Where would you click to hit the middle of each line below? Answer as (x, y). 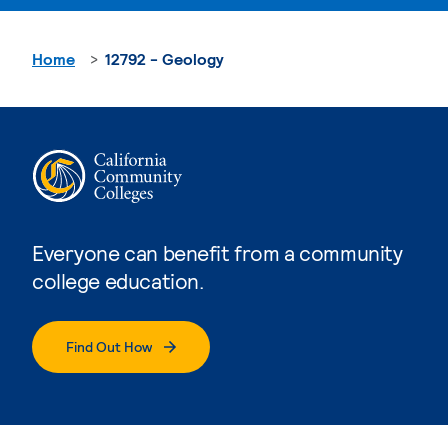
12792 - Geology (164, 58)
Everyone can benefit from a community (217, 252)
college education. (118, 280)
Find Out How (109, 346)
